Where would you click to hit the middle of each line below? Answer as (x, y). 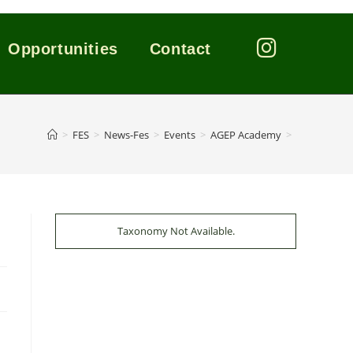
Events (180, 134)
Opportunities (63, 49)
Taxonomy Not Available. (176, 231)
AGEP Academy (246, 134)
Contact (180, 49)
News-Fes (126, 134)
